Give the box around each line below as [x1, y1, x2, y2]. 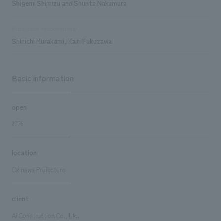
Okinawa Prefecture [11, 164, 65, 174]
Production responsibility [11, 23, 77, 33]
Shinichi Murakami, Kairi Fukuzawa [11, 36, 112, 46]
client [11, 193, 29, 203]
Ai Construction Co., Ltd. [11, 210, 79, 220]
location [11, 147, 37, 157]
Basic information [11, 72, 74, 84]
